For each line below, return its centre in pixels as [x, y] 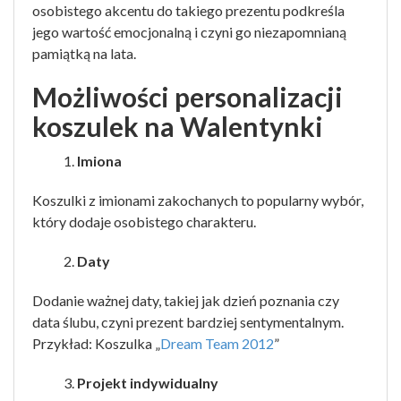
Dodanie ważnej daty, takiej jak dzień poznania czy [186, 300]
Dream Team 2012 [217, 343]
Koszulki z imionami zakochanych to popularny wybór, [198, 200]
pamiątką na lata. [84, 53]
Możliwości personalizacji [188, 97]
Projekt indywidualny [148, 383]
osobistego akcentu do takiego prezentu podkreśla [188, 10]
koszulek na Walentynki [178, 126]
